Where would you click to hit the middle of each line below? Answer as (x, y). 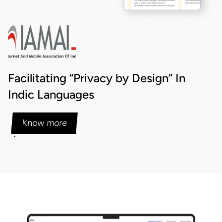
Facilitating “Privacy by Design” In (97, 78)
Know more (45, 123)
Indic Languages (51, 94)
